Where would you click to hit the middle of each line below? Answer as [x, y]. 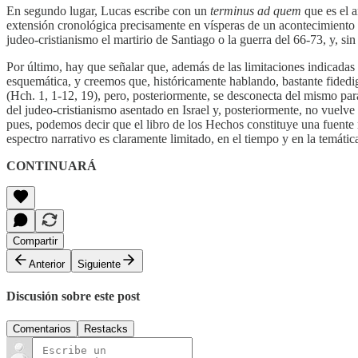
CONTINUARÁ [52, 165]
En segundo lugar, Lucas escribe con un [108, 10]
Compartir [35, 241]
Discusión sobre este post [73, 296]
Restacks [106, 329]
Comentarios [42, 329]
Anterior [47, 264]
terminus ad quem [256, 10]
